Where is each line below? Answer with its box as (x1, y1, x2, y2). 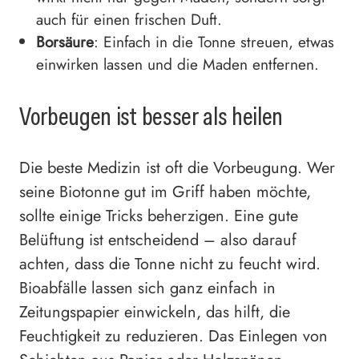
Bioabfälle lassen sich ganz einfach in (19, 276, 276, 301)
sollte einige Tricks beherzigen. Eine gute (19, 204, 298, 228)
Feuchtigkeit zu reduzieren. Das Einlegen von (19, 325, 328, 349)
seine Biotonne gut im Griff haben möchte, (19, 180, 311, 204)
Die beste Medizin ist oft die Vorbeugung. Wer (19, 156, 335, 180)
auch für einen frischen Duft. (36, 8, 222, 31)
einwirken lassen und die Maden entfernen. (36, 53, 319, 76)
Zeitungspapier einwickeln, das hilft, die (19, 301, 290, 325)
